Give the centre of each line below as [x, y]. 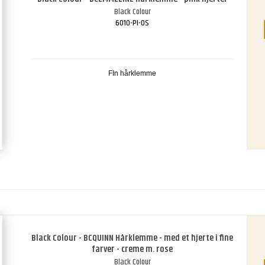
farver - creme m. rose [132, 250]
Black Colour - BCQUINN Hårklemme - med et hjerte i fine [132, 238]
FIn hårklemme [132, 74]
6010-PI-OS [132, 23]
